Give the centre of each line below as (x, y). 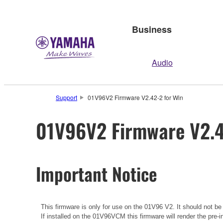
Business (152, 29)
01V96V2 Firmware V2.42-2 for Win (135, 97)
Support (66, 97)
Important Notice (97, 173)
